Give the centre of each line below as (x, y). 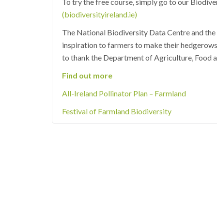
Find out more (87, 75)
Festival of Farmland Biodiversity (117, 111)
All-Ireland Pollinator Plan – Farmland (124, 93)
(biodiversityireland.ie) (100, 14)
